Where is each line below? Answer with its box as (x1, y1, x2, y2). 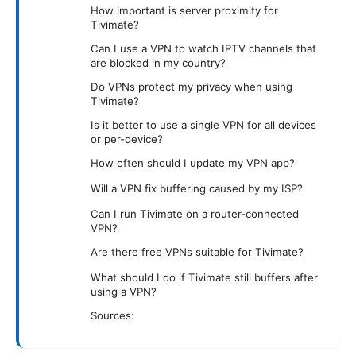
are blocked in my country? (91, 56, 226, 69)
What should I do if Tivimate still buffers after (91, 270, 318, 284)
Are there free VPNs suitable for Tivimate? (91, 245, 304, 258)
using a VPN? (91, 284, 157, 298)
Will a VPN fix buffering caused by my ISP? (91, 181, 303, 195)
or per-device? (91, 132, 163, 145)
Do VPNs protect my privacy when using (91, 79, 292, 93)
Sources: (91, 308, 134, 322)
